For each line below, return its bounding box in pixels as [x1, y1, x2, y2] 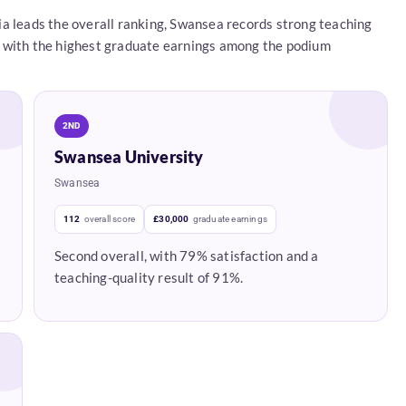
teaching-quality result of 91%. [53, 269, 244, 286]
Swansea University [53, 147, 204, 168]
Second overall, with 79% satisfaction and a [53, 247, 319, 265]
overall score [83, 214, 136, 225]
